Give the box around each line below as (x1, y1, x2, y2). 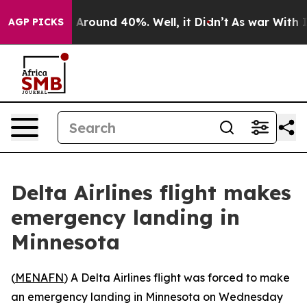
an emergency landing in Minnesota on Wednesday (11, 290, 283, 304)
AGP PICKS (8, 16, 64, 28)
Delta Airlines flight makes (11, 180, 291, 206)
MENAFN (15, 271, 64, 284)
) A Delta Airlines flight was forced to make (64, 271, 290, 284)
